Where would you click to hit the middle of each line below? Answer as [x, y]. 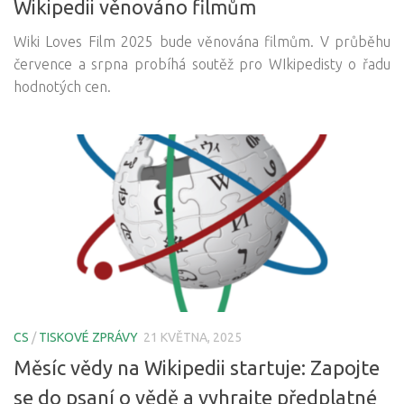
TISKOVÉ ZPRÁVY [88, 338]
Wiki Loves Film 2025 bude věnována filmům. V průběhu [202, 42]
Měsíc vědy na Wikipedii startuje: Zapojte [197, 367]
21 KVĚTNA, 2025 [193, 338]
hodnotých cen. [62, 87]
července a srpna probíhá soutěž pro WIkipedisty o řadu [202, 64]
